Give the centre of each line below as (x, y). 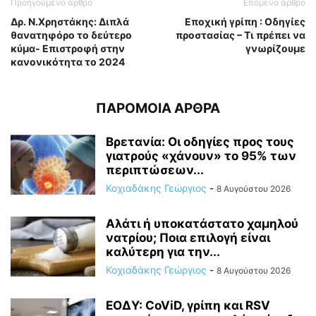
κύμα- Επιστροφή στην (68, 48)
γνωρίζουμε (275, 48)
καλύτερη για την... (163, 251)
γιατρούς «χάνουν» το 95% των (201, 156)
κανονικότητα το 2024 (68, 61)
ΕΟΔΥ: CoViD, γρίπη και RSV (188, 305)
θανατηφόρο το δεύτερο (71, 35)
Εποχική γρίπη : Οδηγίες (245, 21)
